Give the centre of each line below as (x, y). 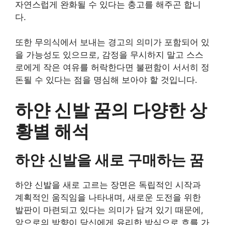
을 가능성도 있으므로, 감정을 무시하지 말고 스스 (109, 55)
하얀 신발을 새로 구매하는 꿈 (109, 160)
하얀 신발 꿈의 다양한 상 (111, 110)
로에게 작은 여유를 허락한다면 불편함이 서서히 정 (112, 67)
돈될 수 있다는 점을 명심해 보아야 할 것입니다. (106, 80)
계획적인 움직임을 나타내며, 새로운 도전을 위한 (108, 197)
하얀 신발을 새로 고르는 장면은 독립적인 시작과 (108, 185)
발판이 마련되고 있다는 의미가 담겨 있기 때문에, (109, 210)
